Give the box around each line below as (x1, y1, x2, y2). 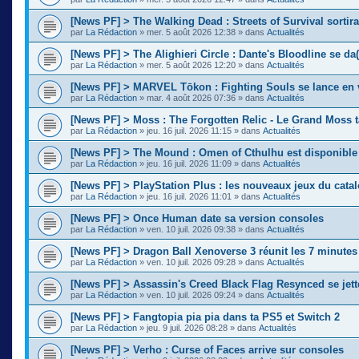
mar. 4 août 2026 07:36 (147, 92, 236, 103)
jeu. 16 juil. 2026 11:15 (147, 125, 232, 135)
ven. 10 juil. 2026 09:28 (147, 256, 236, 267)
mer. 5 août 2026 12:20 (147, 59, 236, 70)
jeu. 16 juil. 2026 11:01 (147, 191, 232, 201)
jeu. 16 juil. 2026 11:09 (147, 158, 232, 168)
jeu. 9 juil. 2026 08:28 (147, 322, 228, 333)
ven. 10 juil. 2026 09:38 (147, 224, 236, 234)
